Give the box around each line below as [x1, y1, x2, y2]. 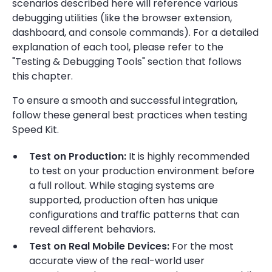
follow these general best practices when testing [12, 108, 247, 122]
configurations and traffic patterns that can [29, 208, 239, 222]
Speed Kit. [12, 123, 59, 137]
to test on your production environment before [29, 164, 254, 178]
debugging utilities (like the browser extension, [12, 11, 232, 25]
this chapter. [12, 69, 73, 83]
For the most [169, 239, 234, 253]
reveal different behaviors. [29, 222, 155, 236]
